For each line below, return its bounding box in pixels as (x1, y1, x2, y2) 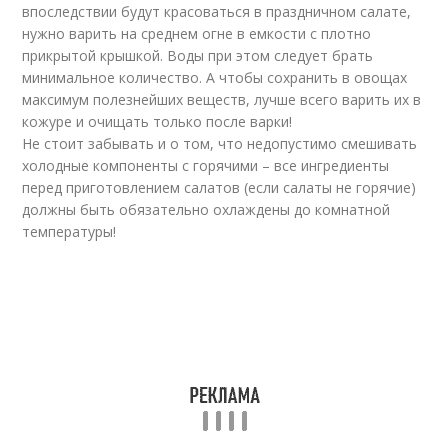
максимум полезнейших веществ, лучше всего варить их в (22, 90, 422, 109)
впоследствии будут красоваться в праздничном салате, (22, 2, 412, 21)
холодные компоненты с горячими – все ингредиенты (22, 156, 390, 175)
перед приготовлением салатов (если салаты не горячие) (22, 178, 417, 197)
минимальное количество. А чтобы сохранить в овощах (22, 68, 408, 87)
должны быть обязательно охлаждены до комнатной (22, 200, 391, 219)
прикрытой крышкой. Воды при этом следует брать (22, 46, 374, 65)
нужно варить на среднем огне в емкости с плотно (22, 24, 372, 43)
